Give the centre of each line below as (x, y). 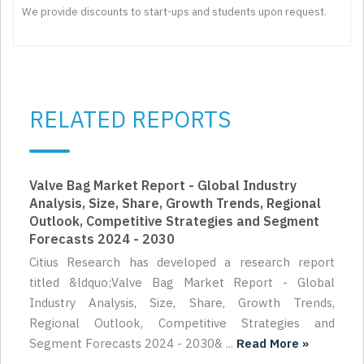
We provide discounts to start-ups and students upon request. (174, 12)
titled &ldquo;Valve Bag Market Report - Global (182, 283)
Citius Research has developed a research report (182, 262)
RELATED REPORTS (130, 119)
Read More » (273, 344)
